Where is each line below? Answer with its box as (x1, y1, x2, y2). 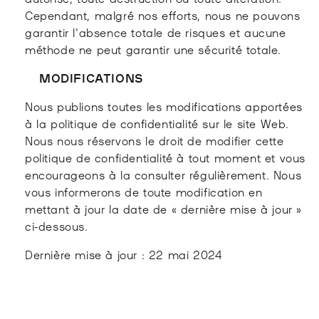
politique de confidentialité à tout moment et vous (25, 149, 306, 165)
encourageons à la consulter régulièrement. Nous (25, 166, 302, 182)
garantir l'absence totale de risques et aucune (25, 23, 286, 40)
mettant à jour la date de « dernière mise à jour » (25, 200, 303, 216)
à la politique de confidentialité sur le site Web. (25, 115, 290, 131)
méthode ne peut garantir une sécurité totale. (25, 41, 282, 57)
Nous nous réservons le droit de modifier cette (25, 132, 284, 148)
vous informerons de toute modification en (25, 183, 263, 199)
